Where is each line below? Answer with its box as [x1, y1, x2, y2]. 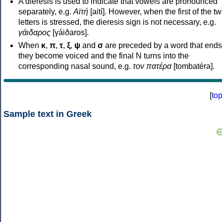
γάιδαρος [18, 28, 51, 37]
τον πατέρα [133, 61, 171, 70]
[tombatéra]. [171, 61, 215, 70]
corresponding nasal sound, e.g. [18, 61, 133, 70]
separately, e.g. [18, 7, 73, 16]
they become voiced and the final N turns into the [18, 51, 189, 60]
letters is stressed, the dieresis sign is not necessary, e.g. [18, 17, 216, 26]
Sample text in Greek [3, 109, 92, 119]
